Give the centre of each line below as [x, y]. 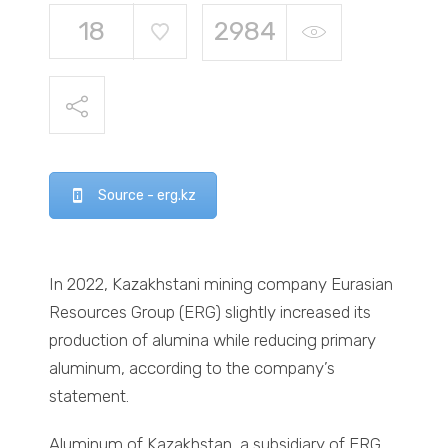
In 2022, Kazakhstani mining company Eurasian [221, 284]
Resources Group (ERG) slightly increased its [210, 312]
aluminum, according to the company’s [192, 368]
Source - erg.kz [147, 195]
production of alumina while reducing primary [213, 340]
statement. [89, 396]
